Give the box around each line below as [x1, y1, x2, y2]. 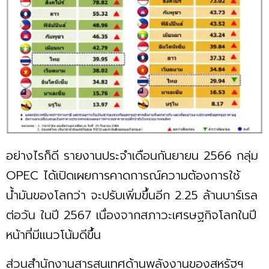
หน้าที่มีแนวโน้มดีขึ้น [6, 226, 106, 244]
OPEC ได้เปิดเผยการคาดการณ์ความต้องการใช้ [6, 166, 240, 185]
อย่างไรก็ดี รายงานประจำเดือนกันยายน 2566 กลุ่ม [6, 147, 258, 165]
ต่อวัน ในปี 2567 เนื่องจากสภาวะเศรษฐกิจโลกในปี [6, 206, 256, 225]
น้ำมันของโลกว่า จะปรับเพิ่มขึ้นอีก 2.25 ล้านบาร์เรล [6, 186, 258, 205]
